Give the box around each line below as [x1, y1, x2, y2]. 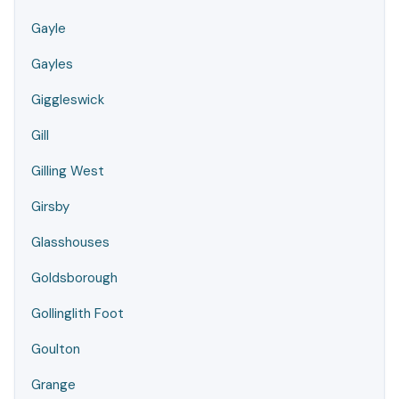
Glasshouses [31, 233, 110, 251]
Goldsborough [31, 269, 118, 287]
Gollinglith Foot [31, 305, 124, 322]
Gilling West [31, 162, 104, 180]
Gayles [31, 55, 73, 73]
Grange [31, 376, 76, 394]
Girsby [31, 198, 69, 216]
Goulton [31, 340, 80, 358]
